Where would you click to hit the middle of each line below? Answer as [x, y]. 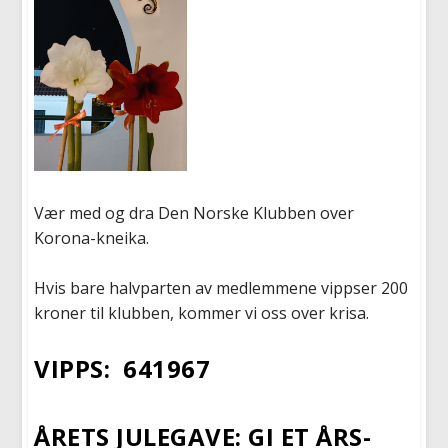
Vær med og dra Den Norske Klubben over [194, 212]
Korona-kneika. [92, 237]
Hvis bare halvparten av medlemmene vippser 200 [221, 288]
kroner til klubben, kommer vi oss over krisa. [202, 313]
